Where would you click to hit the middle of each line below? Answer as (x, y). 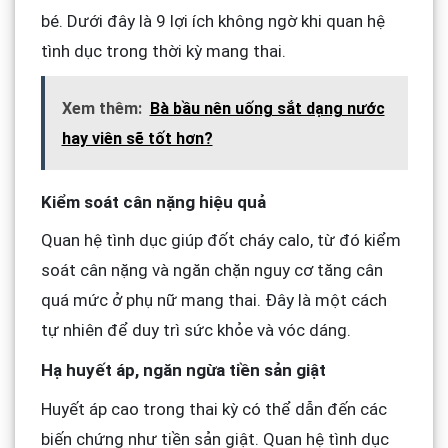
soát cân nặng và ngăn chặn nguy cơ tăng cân (211, 270)
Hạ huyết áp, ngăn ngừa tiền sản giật (183, 370)
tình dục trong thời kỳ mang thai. (163, 50)
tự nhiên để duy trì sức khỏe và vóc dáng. (195, 330)
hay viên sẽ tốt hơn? (137, 138)
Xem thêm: (101, 108)
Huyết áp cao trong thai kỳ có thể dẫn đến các (213, 408)
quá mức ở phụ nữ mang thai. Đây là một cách (213, 300)
